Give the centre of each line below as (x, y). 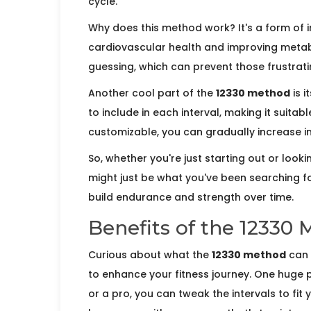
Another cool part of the (152, 93)
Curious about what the (150, 255)
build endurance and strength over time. (191, 197)
